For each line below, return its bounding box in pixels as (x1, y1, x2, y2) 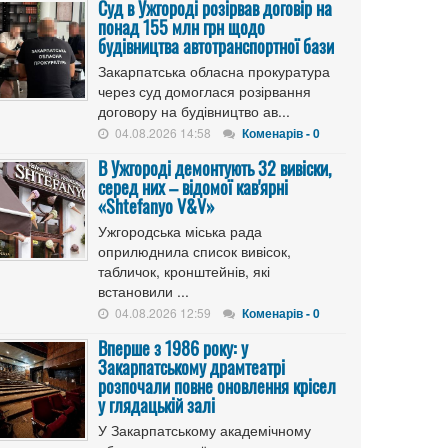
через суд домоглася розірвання (98, 81, 311, 101)
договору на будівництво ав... (98, 101, 290, 121)
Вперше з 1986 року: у (98, 335, 248, 361)
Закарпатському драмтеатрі (98, 354, 285, 380)
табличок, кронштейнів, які (98, 261, 270, 281)
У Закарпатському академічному (98, 420, 311, 440)
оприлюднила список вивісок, (98, 241, 291, 261)
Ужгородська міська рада (98, 221, 262, 241)
